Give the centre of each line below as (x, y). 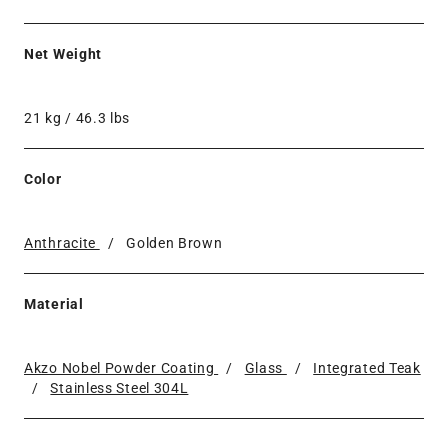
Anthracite (62, 242)
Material (54, 303)
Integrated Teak (367, 367)
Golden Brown (174, 242)
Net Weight (63, 53)
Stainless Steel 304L (119, 387)
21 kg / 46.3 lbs (77, 117)
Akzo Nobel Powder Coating (121, 367)
